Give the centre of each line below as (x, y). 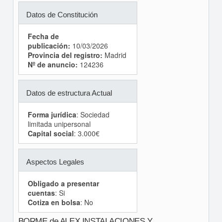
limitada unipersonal (59, 124)
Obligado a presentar (63, 184)
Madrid (114, 55)
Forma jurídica (52, 115)
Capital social (51, 134)
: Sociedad (93, 115)
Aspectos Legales (55, 162)
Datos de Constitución (62, 15)
